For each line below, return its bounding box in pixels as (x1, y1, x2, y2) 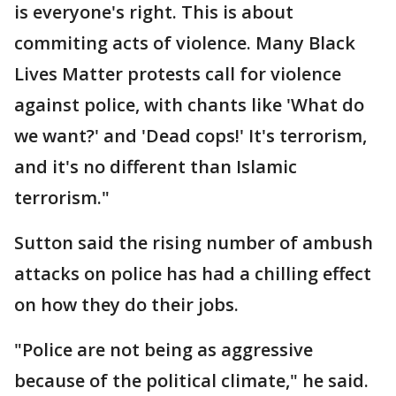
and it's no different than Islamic (14, 155, 297, 179)
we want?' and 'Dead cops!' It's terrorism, (14, 124, 367, 148)
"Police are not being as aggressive (14, 338, 313, 362)
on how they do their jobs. (14, 293, 239, 317)
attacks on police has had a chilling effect (14, 262, 371, 286)
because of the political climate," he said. (14, 369, 369, 393)
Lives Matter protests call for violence (14, 62, 341, 87)
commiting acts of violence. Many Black (14, 31, 355, 56)
